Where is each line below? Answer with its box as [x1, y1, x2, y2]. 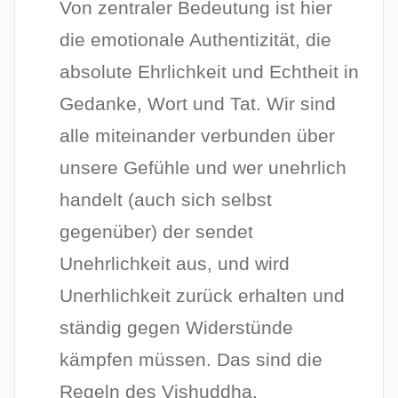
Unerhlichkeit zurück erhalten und [60, 285, 346, 306]
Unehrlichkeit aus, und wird [60, 253, 291, 275]
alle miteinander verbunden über [60, 125, 336, 147]
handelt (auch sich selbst [60, 189, 273, 211]
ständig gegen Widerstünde [60, 317, 294, 338]
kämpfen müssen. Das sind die [60, 349, 323, 370]
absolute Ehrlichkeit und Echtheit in [60, 61, 360, 83]
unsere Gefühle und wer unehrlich [60, 157, 347, 179]
